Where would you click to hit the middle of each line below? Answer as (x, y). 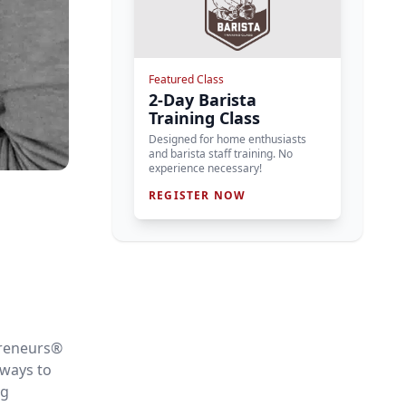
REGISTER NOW (198, 195)
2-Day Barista (203, 100)
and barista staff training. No (221, 154)
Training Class (204, 118)
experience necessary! (205, 168)
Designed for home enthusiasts (227, 139)
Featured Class (186, 79)
